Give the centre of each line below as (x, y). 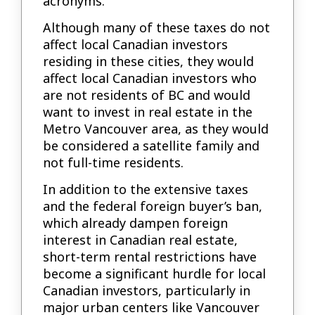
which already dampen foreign (136, 223)
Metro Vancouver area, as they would (156, 129)
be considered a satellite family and (152, 146)
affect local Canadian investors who (150, 78)
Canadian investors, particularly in (147, 291)
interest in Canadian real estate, (141, 240)
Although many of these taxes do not (157, 28)
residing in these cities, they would (149, 62)
